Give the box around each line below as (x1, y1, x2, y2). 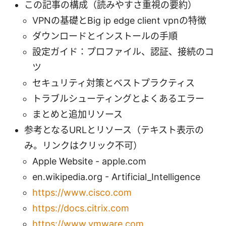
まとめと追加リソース (32, 109, 123, 120)
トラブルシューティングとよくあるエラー (32, 93, 204, 104)
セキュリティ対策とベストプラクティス (32, 78, 195, 89)
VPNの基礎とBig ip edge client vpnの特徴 (32, 15, 206, 26)
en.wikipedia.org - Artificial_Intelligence (32, 172, 200, 183)
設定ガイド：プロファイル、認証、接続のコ (32, 46, 214, 58)
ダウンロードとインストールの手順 (32, 31, 178, 42)
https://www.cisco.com (32, 187, 132, 198)
